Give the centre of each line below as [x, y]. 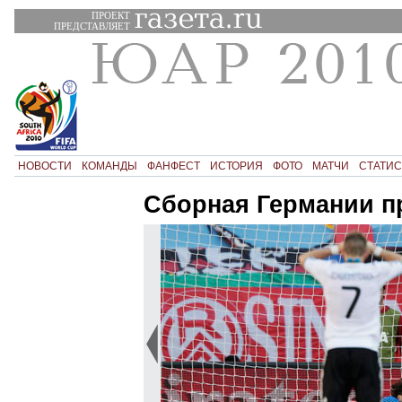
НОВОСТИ [44, 166]
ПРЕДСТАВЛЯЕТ [92, 26]
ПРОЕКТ [110, 15]
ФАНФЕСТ [173, 166]
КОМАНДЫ [109, 166]
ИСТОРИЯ [236, 166]
